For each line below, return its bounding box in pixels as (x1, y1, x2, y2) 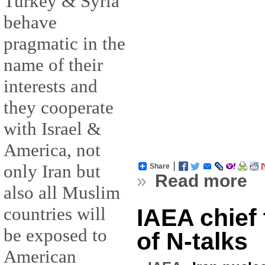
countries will (4, 203, 106, 225)
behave (4, 12, 57, 33)
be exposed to (4, 225, 107, 246)
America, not (4, 140, 101, 161)
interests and (4, 76, 98, 97)
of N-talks (137, 227, 248, 255)
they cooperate (4, 97, 114, 118)
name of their (4, 54, 103, 76)
